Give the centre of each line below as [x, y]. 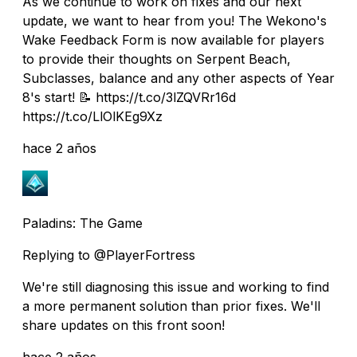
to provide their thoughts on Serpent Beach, [157, 59]
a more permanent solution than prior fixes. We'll [171, 306]
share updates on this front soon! [124, 325]
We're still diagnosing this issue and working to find [176, 286]
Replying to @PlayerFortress [109, 255]
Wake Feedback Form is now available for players [173, 39]
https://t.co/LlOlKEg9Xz [92, 116]
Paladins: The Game [82, 223]
